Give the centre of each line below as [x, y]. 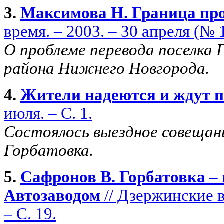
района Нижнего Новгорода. [107, 68]
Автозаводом [52, 195]
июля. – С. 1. [48, 113]
